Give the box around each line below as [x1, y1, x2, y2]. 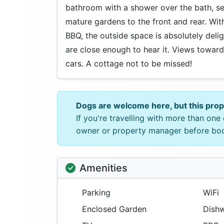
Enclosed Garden [79, 204, 146, 214]
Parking [79, 187, 110, 198]
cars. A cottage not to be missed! [65, 58, 192, 69]
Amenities [79, 162, 127, 174]
